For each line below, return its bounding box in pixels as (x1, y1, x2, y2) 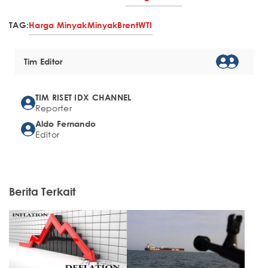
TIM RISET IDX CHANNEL (35, 92, 132, 103)
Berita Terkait (9, 185, 75, 199)
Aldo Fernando (35, 118, 96, 129)
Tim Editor (23, 56, 63, 67)
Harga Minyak (29, 20, 87, 31)
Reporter (35, 102, 72, 114)
